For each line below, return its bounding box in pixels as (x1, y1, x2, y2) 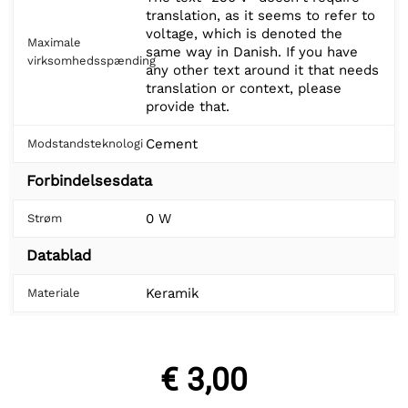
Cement (146, 135, 198, 152)
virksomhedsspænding (27, 53, 156, 67)
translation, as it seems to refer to (146, 6, 375, 24)
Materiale (27, 285, 80, 300)
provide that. (146, 97, 229, 115)
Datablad (26, 246, 91, 264)
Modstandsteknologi (27, 136, 143, 150)
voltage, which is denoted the (146, 25, 342, 42)
